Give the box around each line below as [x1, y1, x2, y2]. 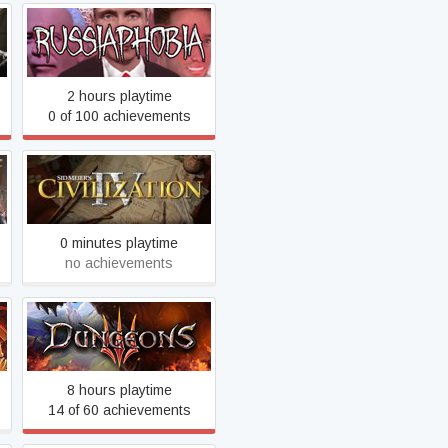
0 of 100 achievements [47, 108, 191, 124]
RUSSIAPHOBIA [67, 34, 171, 50]
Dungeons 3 [80, 328, 158, 344]
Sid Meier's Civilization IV [39, 181, 199, 197]
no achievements [65, 255, 173, 271]
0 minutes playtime [60, 235, 178, 251]
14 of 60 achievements [47, 402, 191, 418]
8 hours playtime [66, 382, 172, 398]
